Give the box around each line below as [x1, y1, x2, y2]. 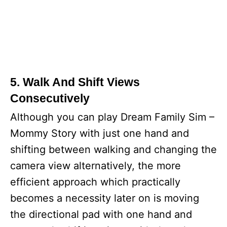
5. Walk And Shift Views [10, 75, 140, 89]
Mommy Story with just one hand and [10, 127, 189, 139]
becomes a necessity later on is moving [10, 192, 199, 204]
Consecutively [10, 92, 90, 105]
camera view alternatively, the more [10, 160, 181, 172]
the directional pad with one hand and [10, 208, 192, 220]
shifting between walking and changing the [10, 143, 217, 156]
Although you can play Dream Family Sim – [10, 111, 214, 123]
